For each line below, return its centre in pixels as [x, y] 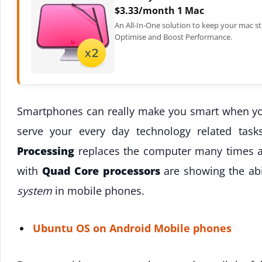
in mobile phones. [98, 191]
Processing [46, 151]
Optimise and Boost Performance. [173, 37]
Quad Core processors [101, 171]
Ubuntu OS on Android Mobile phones [132, 228]
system [35, 191]
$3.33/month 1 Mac [159, 11]
